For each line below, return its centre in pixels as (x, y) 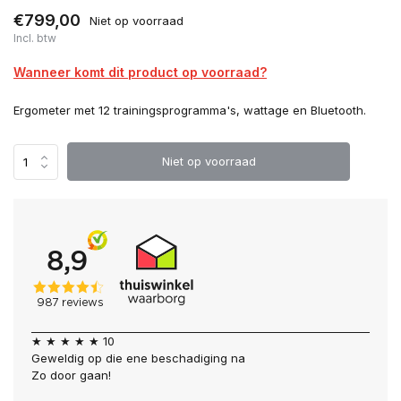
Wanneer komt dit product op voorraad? (140, 72)
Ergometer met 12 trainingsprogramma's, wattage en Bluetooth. (190, 110)
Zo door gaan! (71, 375)
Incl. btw (35, 38)
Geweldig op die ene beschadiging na (138, 358)
